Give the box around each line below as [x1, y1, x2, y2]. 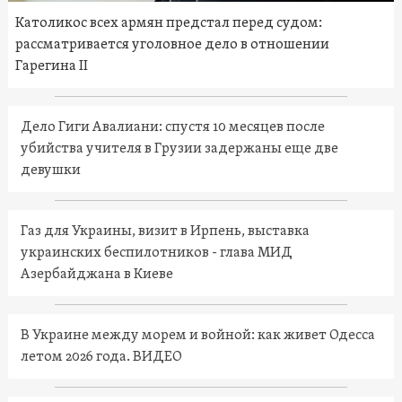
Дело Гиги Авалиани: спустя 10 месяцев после [20, 118, 325, 137]
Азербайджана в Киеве [20, 266, 173, 284]
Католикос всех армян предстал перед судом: [14, 14, 322, 33]
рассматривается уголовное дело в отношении [14, 36, 329, 55]
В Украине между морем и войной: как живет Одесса [20, 327, 375, 345]
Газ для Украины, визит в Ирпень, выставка [20, 223, 310, 241]
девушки [20, 162, 81, 180]
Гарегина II [14, 57, 88, 76]
